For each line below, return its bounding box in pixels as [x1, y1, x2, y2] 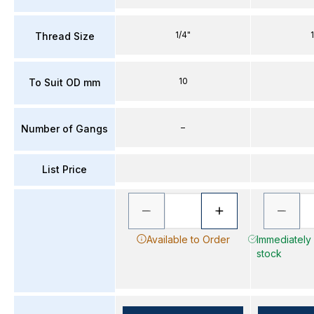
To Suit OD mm [29, 76, 100, 88]
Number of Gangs [21, 123, 108, 135]
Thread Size [34, 30, 95, 42]
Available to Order [146, 233, 230, 245]
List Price [42, 163, 87, 175]
